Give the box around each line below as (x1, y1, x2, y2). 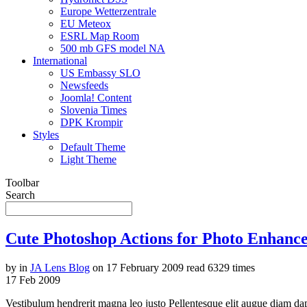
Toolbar (5, 176, 39, 188)
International (33, 54, 87, 66)
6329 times (205, 261, 255, 273)
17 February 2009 (103, 261, 186, 273)
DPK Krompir (60, 116, 123, 128)
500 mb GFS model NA (60, 42, 165, 54)
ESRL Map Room (60, 29, 139, 42)
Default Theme (60, 140, 125, 153)
